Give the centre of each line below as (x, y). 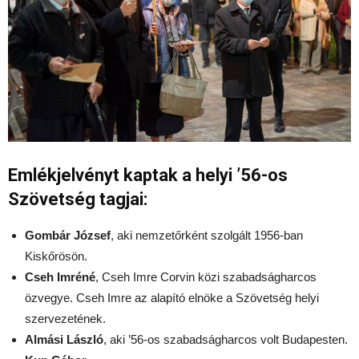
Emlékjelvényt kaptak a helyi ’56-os (148, 175)
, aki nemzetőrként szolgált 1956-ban (207, 236)
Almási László (64, 340)
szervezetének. (65, 319)
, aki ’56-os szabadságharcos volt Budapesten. (226, 340)
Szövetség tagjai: (78, 200)
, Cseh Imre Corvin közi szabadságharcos (206, 277)
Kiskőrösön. (56, 256)
